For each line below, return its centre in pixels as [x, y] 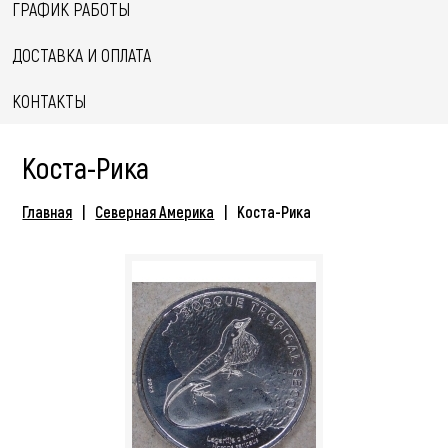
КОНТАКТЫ [49, 101]
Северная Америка [155, 211]
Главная [47, 211]
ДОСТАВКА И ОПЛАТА [81, 55]
